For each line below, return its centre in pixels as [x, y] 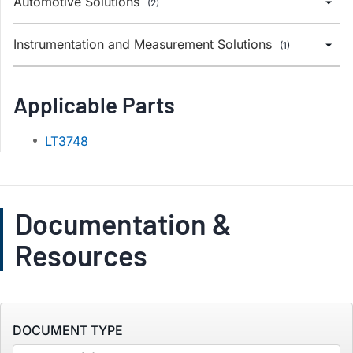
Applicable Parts [94, 105]
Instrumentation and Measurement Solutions [145, 44]
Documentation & [123, 223]
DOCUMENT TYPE [68, 330]
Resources [81, 255]
